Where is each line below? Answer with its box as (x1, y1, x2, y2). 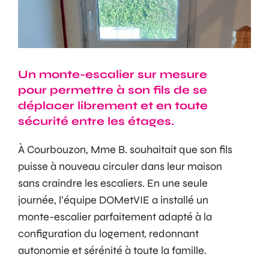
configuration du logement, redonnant (18, 227, 199, 241)
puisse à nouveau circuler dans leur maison (18, 160, 222, 174)
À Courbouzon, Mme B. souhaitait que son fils (18, 143, 232, 157)
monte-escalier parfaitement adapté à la (18, 210, 212, 224)
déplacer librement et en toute (18, 99, 208, 113)
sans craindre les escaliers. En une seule (18, 177, 208, 190)
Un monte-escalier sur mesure (18, 68, 207, 82)
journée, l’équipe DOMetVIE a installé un (18, 193, 208, 207)
